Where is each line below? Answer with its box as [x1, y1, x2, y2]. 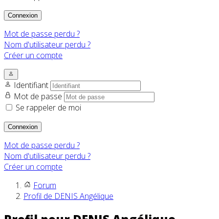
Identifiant [14, 80, 50, 91]
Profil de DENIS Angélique [23, 191, 113, 202]
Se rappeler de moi [16, 102, 81, 113]
